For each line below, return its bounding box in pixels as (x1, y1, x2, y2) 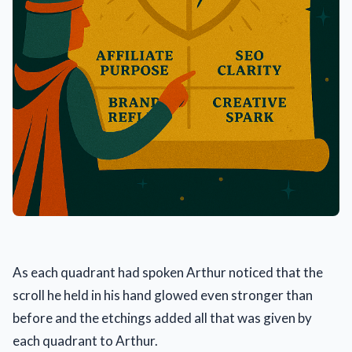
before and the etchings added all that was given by (13, 310, 312, 327)
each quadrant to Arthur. (13, 332, 158, 350)
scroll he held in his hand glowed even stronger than (13, 287, 313, 304)
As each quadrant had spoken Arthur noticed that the (13, 264, 323, 281)
